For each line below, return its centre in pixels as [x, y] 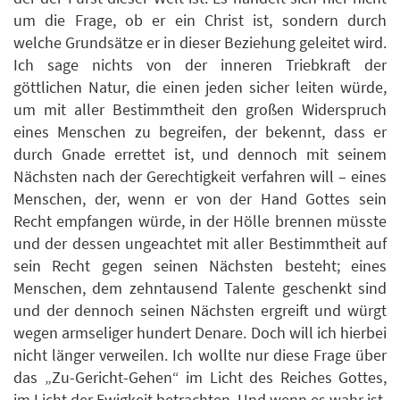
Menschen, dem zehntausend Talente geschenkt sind [200, 287]
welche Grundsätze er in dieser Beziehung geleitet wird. [200, 42]
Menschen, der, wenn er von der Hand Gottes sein [200, 198]
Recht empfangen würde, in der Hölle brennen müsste [200, 221]
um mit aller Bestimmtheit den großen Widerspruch [200, 109]
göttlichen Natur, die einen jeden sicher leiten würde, [200, 87]
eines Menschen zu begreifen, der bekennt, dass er [200, 131]
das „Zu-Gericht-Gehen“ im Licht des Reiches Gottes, [200, 377]
